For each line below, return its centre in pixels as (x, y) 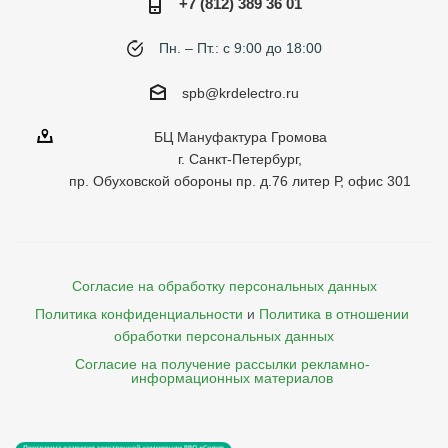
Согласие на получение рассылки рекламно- (224, 364)
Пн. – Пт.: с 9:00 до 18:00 (240, 48)
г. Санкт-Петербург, (240, 159)
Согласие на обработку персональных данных (224, 286)
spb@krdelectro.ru (240, 93)
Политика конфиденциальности (139, 314)
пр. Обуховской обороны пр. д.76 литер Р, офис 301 (240, 181)
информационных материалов (232, 378)
